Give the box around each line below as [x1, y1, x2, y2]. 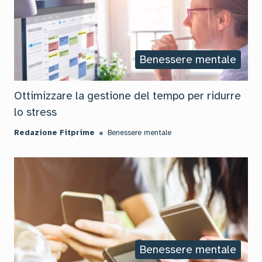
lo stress [14, 105, 57, 119]
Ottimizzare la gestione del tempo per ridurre [14, 89, 241, 103]
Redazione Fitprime [14, 128, 95, 137]
